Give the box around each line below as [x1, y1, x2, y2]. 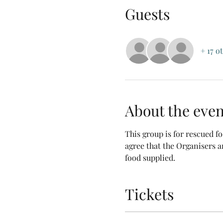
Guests [124, 3, 170, 24]
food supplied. [124, 152, 175, 163]
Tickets [124, 184, 174, 204]
